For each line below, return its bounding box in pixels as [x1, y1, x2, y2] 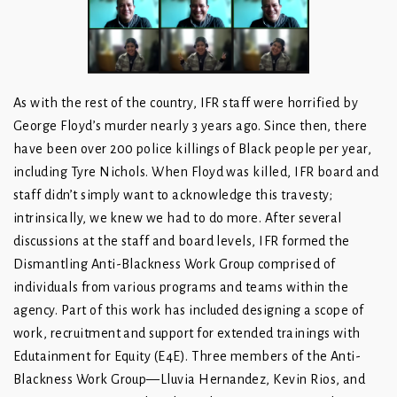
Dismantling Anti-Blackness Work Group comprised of [13, 257, 336, 272]
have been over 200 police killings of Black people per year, [13, 142, 372, 157]
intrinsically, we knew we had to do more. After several [13, 211, 342, 226]
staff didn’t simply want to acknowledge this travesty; [13, 188, 333, 203]
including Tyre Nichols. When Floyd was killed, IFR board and [13, 165, 379, 180]
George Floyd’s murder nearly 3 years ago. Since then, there [13, 119, 368, 134]
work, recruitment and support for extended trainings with [13, 326, 361, 341]
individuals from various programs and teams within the [13, 280, 349, 295]
